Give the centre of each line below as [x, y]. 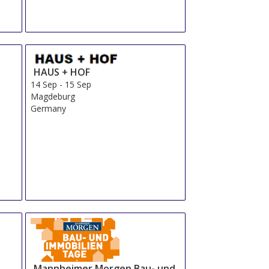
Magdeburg [53, 96]
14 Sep [44, 84]
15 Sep [78, 84]
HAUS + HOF [62, 72]
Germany [49, 108]
